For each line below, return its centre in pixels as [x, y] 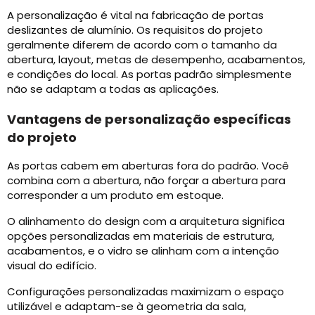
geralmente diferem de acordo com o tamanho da [142, 45]
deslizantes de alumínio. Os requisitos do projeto [135, 30]
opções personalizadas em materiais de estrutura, [141, 236]
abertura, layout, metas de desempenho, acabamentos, [156, 60]
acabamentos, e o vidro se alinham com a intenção [143, 251]
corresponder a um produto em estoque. [115, 195]
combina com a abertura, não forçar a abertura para [146, 181]
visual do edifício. [52, 266]
